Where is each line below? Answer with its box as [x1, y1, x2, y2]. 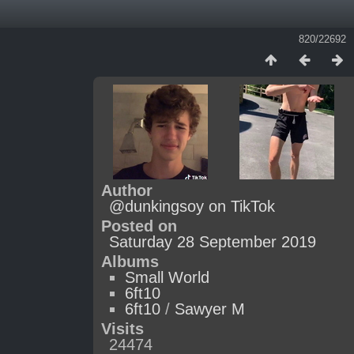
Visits [101, 320, 144, 337]
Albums [101, 253, 159, 270]
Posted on [101, 217, 177, 235]
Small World [125, 269, 209, 286]
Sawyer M [175, 300, 245, 318]
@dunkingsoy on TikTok [109, 198, 275, 215]
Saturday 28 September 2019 [109, 233, 316, 250]
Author [101, 182, 153, 199]
